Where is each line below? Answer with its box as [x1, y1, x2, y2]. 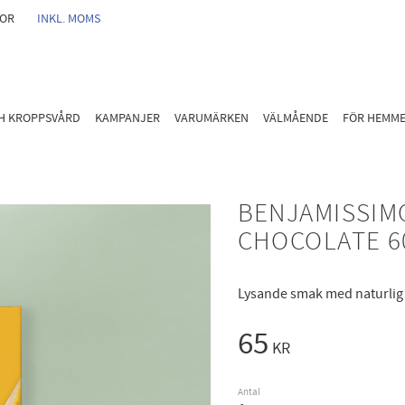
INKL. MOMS [37, 10, 100, 27]
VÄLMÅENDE [263, 108, 328, 127]
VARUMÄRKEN [174, 108, 249, 127]
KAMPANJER [95, 108, 160, 127]
